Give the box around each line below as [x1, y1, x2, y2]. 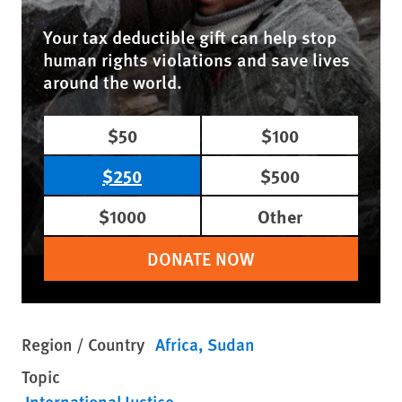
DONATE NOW [147, 246, 255, 272]
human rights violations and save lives [43, 47, 350, 73]
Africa [155, 332, 198, 357]
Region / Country [22, 332, 144, 357]
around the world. [43, 69, 182, 95]
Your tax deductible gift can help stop [43, 24, 336, 50]
